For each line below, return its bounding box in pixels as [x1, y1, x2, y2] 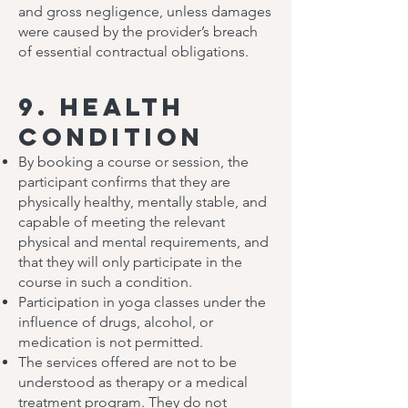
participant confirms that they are [18, 173, 230, 190]
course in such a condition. [18, 273, 192, 291]
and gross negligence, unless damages [18, 3, 271, 20]
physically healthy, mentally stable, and [18, 193, 267, 210]
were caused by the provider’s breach [18, 23, 258, 40]
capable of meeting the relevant [18, 213, 225, 230]
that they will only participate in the [18, 253, 242, 270]
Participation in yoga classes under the [18, 293, 266, 311]
